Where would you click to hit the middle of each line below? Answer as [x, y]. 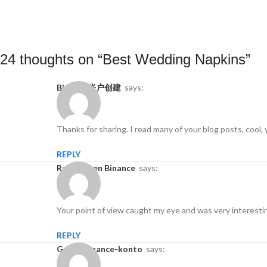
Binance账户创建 [91, 87]
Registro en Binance [99, 168]
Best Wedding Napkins [174, 59]
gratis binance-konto [103, 249]
